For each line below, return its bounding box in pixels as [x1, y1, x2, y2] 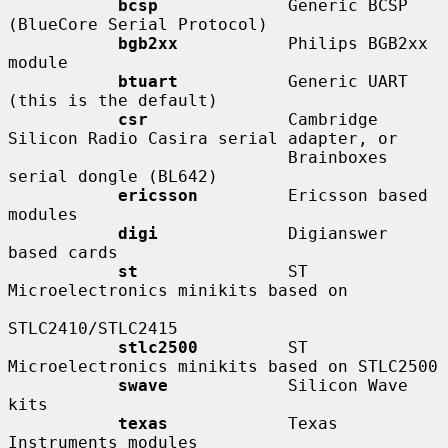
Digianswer [158, 223, 388, 243]
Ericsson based [198, 185, 428, 205]
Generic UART [178, 71, 408, 91]
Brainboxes [8, 147, 288, 167]
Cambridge [148, 109, 378, 129]
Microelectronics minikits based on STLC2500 [8, 356, 438, 376]
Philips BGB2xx [178, 33, 428, 53]
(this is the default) [8, 90, 218, 110]
